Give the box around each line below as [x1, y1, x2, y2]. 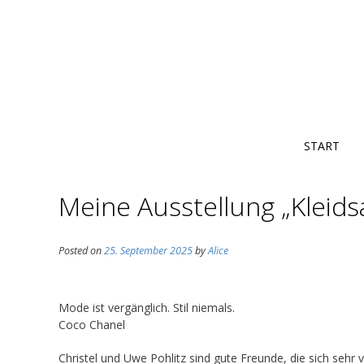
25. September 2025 [104, 243, 193, 258]
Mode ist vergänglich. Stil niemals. [58, 299, 235, 315]
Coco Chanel [58, 316, 125, 332]
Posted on [58, 243, 104, 258]
